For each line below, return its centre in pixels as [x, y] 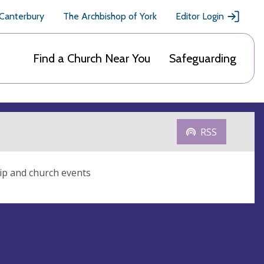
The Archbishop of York [110, 16]
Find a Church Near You [92, 58]
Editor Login [200, 16]
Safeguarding [203, 58]
